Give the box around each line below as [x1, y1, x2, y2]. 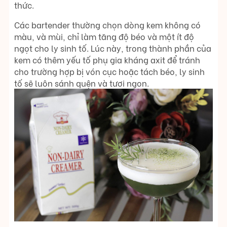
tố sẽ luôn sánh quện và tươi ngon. [14, 77, 149, 89]
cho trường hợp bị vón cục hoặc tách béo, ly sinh [14, 65, 205, 78]
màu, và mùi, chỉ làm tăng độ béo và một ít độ [14, 30, 194, 43]
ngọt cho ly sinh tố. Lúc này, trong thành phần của [14, 42, 211, 54]
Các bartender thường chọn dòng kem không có [14, 19, 201, 31]
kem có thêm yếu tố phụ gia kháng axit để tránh [14, 54, 200, 66]
